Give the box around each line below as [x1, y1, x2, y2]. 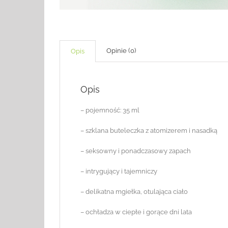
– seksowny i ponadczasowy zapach [80, 147, 191, 155]
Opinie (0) [106, 46, 136, 54]
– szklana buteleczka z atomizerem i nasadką [80, 126, 217, 134]
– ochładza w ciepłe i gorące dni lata [80, 208, 192, 216]
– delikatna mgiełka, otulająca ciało [80, 187, 188, 195]
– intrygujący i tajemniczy [80, 167, 157, 175]
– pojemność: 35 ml [80, 106, 139, 114]
